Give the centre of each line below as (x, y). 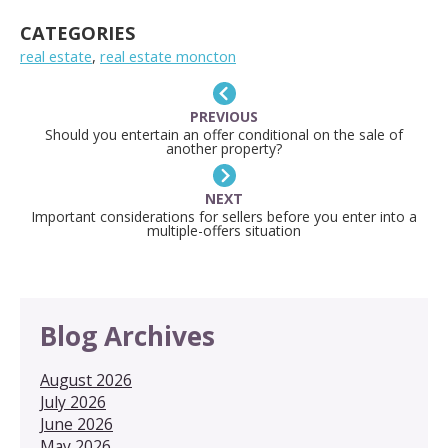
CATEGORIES (78, 32)
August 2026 (86, 379)
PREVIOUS (224, 116)
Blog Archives (127, 335)
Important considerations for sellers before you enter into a (224, 217)
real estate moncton (168, 55)
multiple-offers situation (224, 231)
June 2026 (76, 423)
